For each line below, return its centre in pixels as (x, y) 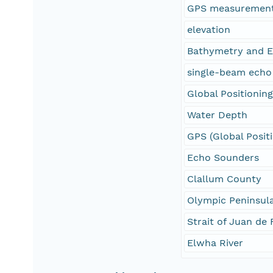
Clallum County (225, 179)
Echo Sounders (223, 158)
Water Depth (218, 115)
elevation (209, 30)
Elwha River (215, 243)
